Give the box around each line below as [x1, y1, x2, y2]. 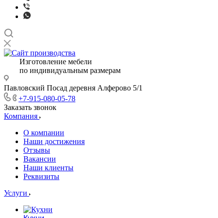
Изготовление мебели [4, 57, 92, 66]
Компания [4, 112, 39, 120]
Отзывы [23, 146, 50, 154]
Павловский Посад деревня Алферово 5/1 [4, 84, 143, 92]
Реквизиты [23, 172, 59, 181]
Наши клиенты [23, 163, 73, 172]
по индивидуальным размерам [4, 66, 121, 74]
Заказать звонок [4, 103, 56, 111]
